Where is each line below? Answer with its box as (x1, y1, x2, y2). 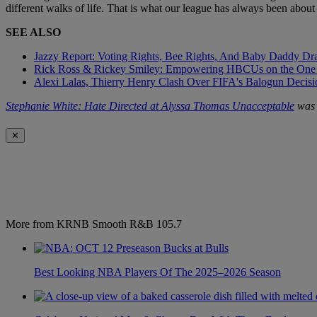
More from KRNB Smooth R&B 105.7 (6, 217, 182, 230)
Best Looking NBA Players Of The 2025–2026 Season (34, 265, 281, 278)
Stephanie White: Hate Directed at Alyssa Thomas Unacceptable (6, 100, 294, 113)
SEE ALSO (6, 26, 61, 39)
